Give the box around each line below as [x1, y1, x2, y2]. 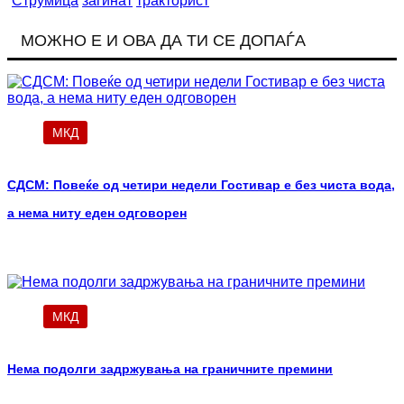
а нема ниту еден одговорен [7, 206, 187, 221]
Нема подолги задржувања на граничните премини [7, 362, 333, 377]
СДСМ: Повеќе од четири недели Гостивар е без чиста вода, [7, 178, 395, 193]
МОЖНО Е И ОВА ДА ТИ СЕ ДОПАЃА [21, 32, 306, 50]
